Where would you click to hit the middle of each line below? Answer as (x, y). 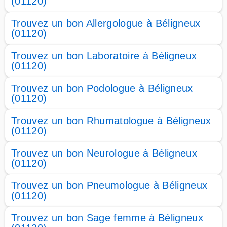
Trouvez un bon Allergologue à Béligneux (106, 23)
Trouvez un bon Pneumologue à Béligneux (109, 185)
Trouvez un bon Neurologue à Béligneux (104, 153)
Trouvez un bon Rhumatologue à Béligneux (111, 121)
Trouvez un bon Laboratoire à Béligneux (104, 56)
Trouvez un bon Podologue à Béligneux (102, 88)
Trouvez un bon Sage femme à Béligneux (107, 218)
